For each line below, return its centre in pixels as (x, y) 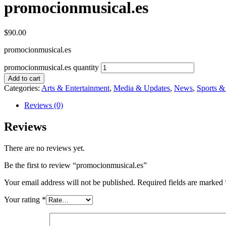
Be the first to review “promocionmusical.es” (75, 165)
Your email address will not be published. (70, 182)
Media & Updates (142, 88)
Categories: (23, 88)
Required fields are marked (181, 182)
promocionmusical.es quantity (51, 67)
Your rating (23, 199)
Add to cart (24, 78)
